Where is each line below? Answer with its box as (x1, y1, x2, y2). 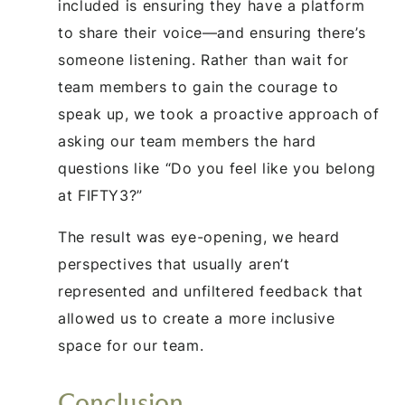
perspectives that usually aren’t (58, 254, 290, 273)
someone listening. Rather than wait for (58, 50, 349, 69)
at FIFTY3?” (58, 185, 144, 204)
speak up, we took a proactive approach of (58, 104, 380, 123)
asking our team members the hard (58, 131, 316, 150)
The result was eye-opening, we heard (58, 227, 341, 246)
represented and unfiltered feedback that (58, 281, 363, 300)
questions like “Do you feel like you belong (58, 158, 376, 177)
